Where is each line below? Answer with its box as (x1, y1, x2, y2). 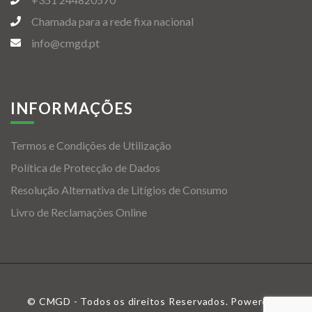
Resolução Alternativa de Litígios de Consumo (10, 183, 228, 197)
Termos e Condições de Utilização (10, 139, 171, 153)
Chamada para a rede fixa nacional (31, 15, 194, 29)
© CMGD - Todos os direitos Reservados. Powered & (27, 295, 285, 308)
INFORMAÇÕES (10, 99, 134, 118)
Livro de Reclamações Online (10, 205, 147, 219)
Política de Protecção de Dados (10, 161, 160, 175)
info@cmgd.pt (31, 36, 100, 50)
